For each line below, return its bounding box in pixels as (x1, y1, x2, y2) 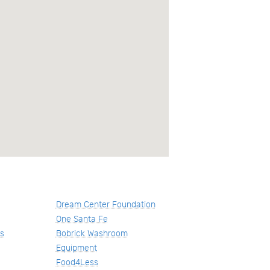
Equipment (55, 242, 97, 253)
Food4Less (55, 257, 98, 268)
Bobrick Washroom (55, 228, 128, 239)
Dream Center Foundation (55, 199, 155, 210)
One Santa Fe (55, 213, 108, 224)
